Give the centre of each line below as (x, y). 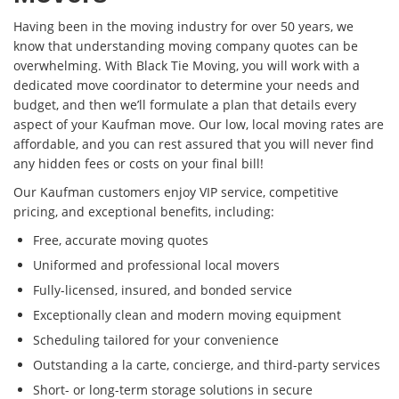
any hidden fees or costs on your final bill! (138, 164)
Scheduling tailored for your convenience (156, 340)
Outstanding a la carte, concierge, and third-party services (207, 365)
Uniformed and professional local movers (156, 265)
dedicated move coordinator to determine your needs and (187, 85)
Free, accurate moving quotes (121, 240)
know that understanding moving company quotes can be (186, 46)
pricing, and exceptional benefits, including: (144, 212)
